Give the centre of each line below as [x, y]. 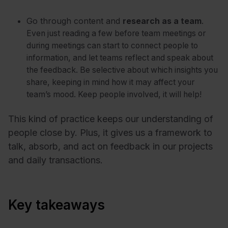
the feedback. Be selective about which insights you [122, 70]
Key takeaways [56, 205]
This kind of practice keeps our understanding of [111, 119]
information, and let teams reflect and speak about [120, 58]
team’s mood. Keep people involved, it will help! [114, 95]
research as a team [162, 21]
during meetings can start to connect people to [112, 46]
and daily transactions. [55, 160]
